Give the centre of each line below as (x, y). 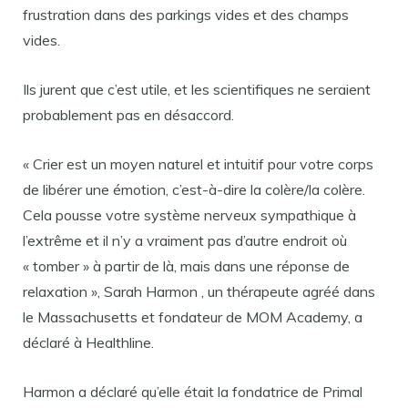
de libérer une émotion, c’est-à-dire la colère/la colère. (194, 189)
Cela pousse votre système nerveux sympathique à (189, 215)
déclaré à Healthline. (88, 342)
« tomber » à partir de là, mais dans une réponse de (186, 266)
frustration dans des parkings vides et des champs (186, 15)
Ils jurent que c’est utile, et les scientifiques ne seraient (197, 89)
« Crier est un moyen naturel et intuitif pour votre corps (198, 164)
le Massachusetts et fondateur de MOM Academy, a (193, 317)
